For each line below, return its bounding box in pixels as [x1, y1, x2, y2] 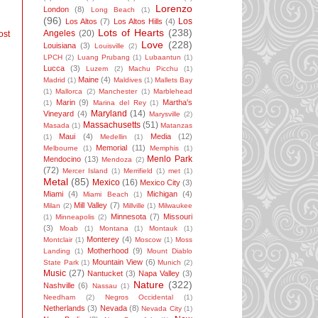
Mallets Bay [154, 76, 193, 84]
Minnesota [110, 212, 146, 221]
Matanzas [160, 121, 192, 130]
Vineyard [43, 109, 74, 119]
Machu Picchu [128, 65, 178, 73]
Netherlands [43, 304, 85, 313]
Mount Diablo [147, 247, 192, 256]
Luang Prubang [77, 53, 131, 62]
